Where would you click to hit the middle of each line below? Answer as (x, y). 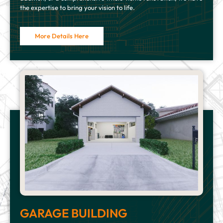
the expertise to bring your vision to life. (77, 8)
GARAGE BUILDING (74, 213)
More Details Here (62, 36)
